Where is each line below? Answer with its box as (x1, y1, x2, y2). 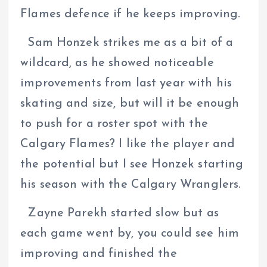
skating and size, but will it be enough (20, 98, 240, 110)
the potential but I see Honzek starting (20, 159, 244, 171)
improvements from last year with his (20, 77, 232, 90)
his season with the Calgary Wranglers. (20, 179, 241, 191)
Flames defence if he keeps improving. (20, 8, 241, 21)
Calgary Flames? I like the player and (20, 138, 235, 151)
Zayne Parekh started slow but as (20, 207, 219, 220)
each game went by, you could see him (20, 228, 240, 240)
